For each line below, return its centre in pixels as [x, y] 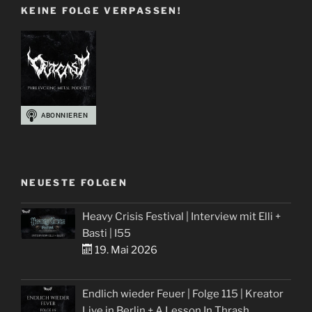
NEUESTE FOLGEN [75, 183]
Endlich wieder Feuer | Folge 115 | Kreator [183, 294]
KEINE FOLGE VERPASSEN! [101, 11]
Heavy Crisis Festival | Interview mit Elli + [182, 217]
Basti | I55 [107, 234]
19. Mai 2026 [125, 250]
